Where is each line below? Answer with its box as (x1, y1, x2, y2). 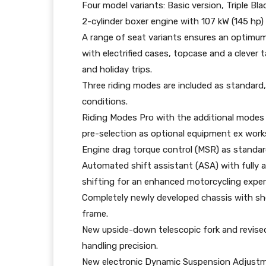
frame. (82, 208, 108, 220)
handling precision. (82, 240, 158, 252)
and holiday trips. (82, 64, 152, 75)
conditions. (82, 96, 128, 107)
